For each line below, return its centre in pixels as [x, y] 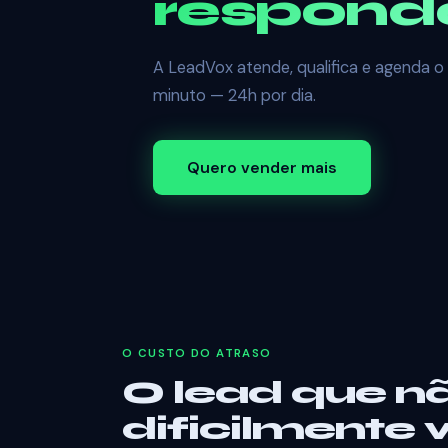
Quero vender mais [261, 167]
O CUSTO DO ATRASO [197, 353]
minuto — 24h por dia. [234, 95]
